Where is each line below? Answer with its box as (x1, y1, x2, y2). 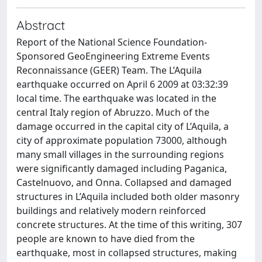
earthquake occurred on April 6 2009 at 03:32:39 (16, 78, 228, 91)
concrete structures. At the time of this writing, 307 (16, 218, 242, 231)
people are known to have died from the (16, 232, 195, 245)
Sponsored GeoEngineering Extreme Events (16, 50, 210, 63)
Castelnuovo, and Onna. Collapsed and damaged (16, 176, 232, 189)
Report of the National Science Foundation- (16, 36, 207, 49)
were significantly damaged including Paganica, (16, 162, 227, 175)
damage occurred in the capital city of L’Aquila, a (16, 120, 229, 133)
